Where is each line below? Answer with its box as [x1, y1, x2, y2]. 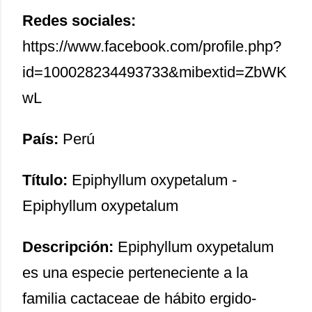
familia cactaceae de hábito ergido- [22, 289, 256, 307]
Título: [22, 171, 72, 189]
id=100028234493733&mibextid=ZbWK [22, 63, 287, 81]
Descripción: [22, 237, 118, 256]
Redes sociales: [22, 11, 136, 29]
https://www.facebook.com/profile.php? [22, 37, 281, 55]
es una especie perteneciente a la [22, 263, 248, 281]
